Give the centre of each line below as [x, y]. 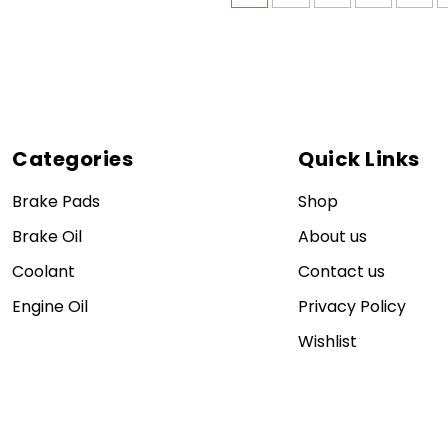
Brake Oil [47, 236]
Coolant [43, 271]
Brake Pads [56, 201]
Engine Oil [50, 306]
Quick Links [359, 158]
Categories [72, 158]
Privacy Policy [352, 306]
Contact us [341, 271]
